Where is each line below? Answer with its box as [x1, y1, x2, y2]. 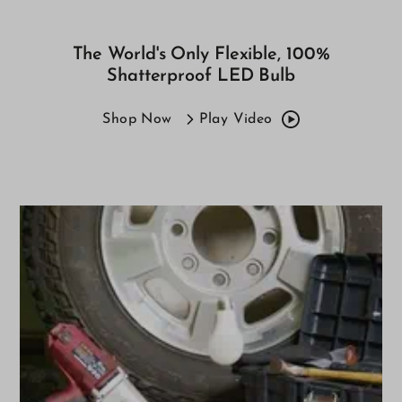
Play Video [198, 111, 273, 127]
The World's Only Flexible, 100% [72, 45, 330, 64]
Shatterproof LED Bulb [107, 66, 295, 85]
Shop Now [102, 111, 172, 127]
